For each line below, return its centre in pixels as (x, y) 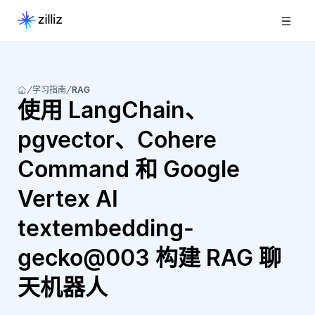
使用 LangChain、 (112, 110)
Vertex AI (68, 199)
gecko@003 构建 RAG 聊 (149, 258)
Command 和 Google (129, 169)
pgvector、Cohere (117, 140)
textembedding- (106, 228)
